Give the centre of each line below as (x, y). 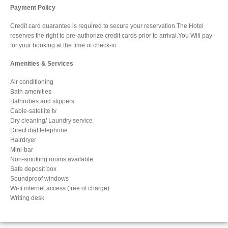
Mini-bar (22, 150)
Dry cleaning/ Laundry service (51, 121)
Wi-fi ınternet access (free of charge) (60, 188)
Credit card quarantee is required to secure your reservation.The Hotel (107, 26)
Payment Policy (33, 8)
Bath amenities (31, 92)
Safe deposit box (33, 169)
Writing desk (27, 198)
